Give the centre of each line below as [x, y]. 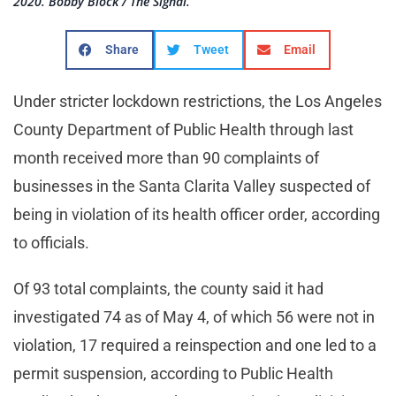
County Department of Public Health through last [183, 130]
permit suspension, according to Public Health [173, 374]
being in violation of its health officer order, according [197, 215]
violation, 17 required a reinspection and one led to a [195, 346]
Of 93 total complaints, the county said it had [168, 289]
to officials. [53, 243]
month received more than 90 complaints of [166, 158]
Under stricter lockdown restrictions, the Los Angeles [198, 102]
